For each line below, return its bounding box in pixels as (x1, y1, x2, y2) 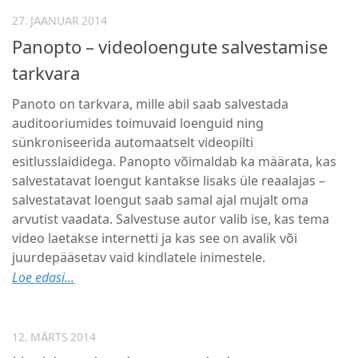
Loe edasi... (12, 269, 74, 285)
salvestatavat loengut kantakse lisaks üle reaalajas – (12, 173, 325, 189)
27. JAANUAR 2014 (12, 14, 107, 28)
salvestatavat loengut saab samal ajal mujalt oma (12, 192, 308, 208)
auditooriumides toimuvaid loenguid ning (12, 115, 264, 131)
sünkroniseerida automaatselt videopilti (12, 134, 253, 150)
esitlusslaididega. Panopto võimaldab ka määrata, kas (12, 153, 336, 169)
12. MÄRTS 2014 (12, 330, 96, 344)
